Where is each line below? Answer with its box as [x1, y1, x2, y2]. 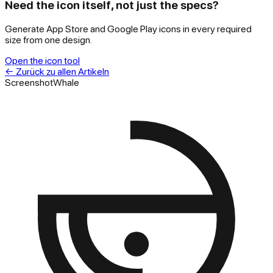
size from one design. [5, 34, 92, 45]
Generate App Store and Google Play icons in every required [5, 23, 252, 34]
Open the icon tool [5, 54, 80, 66]
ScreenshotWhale [5, 76, 79, 88]
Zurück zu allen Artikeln [16, 65, 109, 77]
